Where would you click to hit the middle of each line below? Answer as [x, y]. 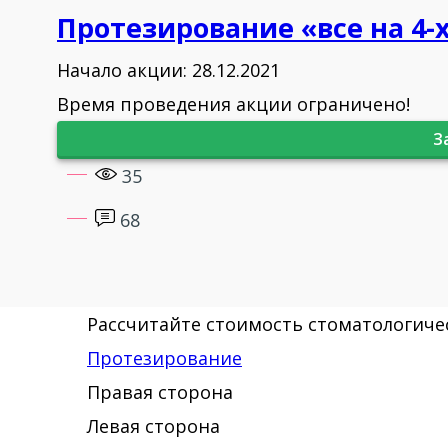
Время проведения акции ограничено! [233, 104]
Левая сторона [153, 426]
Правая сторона [160, 392]
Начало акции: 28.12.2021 [168, 70]
